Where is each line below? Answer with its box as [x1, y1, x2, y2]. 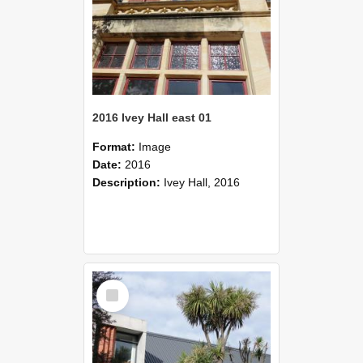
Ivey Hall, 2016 [164, 175, 240, 189]
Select [100, 278, 131, 292]
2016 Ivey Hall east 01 [92, 110, 211, 124]
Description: [92, 175, 164, 189]
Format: [92, 139, 139, 153]
